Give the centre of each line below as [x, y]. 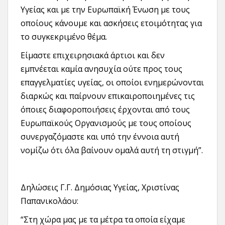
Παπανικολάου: [49, 201]
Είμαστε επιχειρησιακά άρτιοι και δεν [93, 55]
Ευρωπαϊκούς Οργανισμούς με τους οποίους [106, 123]
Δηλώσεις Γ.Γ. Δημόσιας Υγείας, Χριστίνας [100, 188]
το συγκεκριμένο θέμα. [64, 37]
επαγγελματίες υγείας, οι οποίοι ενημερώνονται [112, 83]
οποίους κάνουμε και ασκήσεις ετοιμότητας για [111, 23]
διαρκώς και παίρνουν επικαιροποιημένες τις [108, 96]
